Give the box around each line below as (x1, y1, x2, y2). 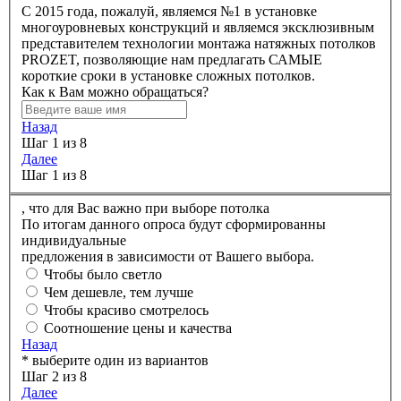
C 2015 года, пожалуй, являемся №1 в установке (21, 3, 317, 19)
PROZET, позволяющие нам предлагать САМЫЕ (21, 51, 322, 67)
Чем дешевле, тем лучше (44, 285, 193, 301)
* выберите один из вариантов (21, 353, 209, 369)
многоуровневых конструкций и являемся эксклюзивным (21, 19, 374, 35)
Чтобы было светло (44, 267, 162, 283)
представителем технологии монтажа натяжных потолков (21, 35, 376, 51)
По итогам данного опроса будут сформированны (21, 217, 326, 233)
